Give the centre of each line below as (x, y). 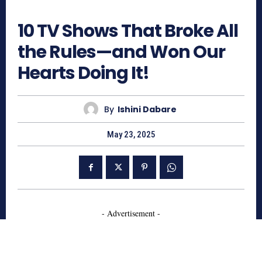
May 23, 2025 (131, 135)
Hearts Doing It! (83, 73)
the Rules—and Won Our (121, 52)
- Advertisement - (131, 213)
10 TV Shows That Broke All (128, 31)
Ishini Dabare (147, 109)
